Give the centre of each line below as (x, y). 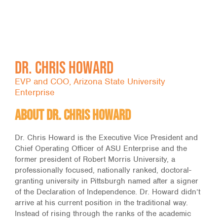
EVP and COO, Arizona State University (90, 81)
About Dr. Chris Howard (73, 114)
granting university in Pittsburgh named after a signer (107, 181)
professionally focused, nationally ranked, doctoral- (103, 170)
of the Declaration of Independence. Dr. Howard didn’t (108, 192)
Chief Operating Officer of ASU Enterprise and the (101, 148)
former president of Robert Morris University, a (95, 159)
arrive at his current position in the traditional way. (101, 203)
